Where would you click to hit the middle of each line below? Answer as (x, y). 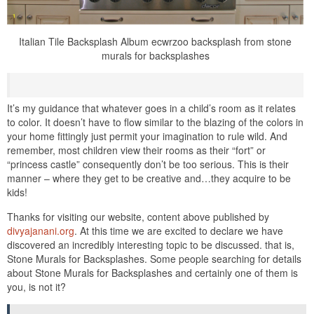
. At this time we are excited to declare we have (179, 230)
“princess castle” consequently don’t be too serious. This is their (148, 164)
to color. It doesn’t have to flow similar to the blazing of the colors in (155, 122)
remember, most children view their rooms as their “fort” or (136, 150)
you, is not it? (36, 286)
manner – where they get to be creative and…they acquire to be (149, 178)
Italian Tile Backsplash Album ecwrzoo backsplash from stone (155, 41)
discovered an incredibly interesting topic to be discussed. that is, (151, 244)
